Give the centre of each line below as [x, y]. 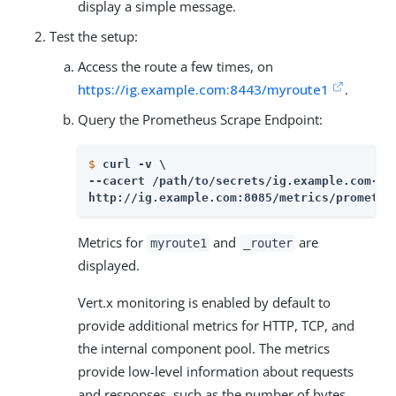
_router [267, 243]
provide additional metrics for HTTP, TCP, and [216, 325]
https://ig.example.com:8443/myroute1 [203, 89]
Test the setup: [94, 36]
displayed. [109, 265]
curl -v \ [134, 164]
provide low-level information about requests [216, 371]
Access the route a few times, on [175, 66]
